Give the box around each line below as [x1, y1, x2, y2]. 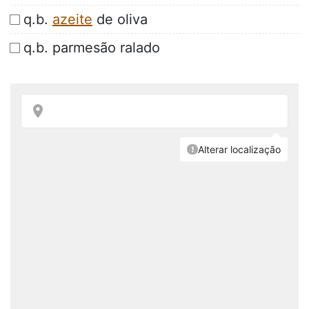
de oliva [92, 11, 148, 28]
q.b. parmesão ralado [23, 39, 160, 57]
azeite [52, 11, 92, 28]
